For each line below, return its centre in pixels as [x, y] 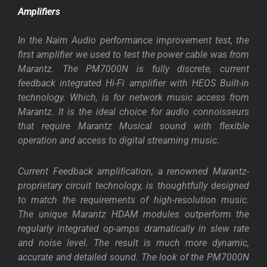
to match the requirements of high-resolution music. [133, 200]
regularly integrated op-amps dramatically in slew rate [133, 229]
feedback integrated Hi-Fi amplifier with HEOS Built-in [133, 83]
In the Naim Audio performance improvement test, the [133, 41]
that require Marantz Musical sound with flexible [133, 126]
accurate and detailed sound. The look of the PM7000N [133, 257]
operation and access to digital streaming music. [119, 141]
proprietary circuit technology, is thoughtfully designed [133, 186]
